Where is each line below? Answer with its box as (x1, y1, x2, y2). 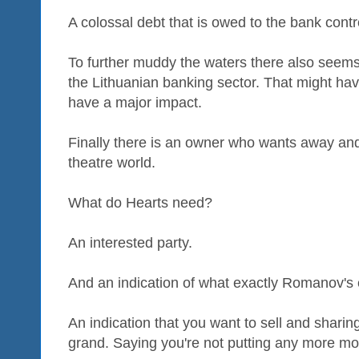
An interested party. (68, 234, 192, 251)
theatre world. (68, 154, 155, 171)
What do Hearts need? (68, 194, 212, 211)
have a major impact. (68, 94, 202, 111)
